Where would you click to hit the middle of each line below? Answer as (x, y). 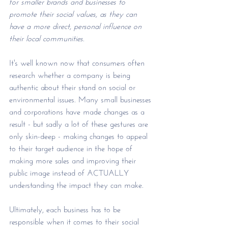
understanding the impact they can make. (78, 184)
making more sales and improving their (74, 159)
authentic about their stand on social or (74, 86)
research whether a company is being (71, 74)
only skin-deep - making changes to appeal (80, 135)
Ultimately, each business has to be (66, 208)
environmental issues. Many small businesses (81, 98)
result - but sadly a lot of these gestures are (80, 123)
